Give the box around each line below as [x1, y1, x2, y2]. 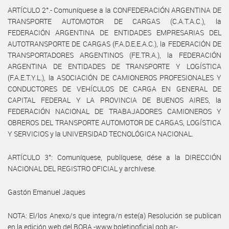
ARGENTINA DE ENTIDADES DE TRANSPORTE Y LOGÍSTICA [8, 61, 221, 71]
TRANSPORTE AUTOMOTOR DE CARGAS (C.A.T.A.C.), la [8, 16, 221, 26]
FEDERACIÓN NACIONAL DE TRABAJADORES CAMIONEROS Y [8, 106, 221, 116]
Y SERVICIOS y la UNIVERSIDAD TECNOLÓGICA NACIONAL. [8, 128, 193, 139]
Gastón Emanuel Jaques [8, 187, 85, 197]
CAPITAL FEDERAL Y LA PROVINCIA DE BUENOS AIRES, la [8, 95, 221, 105]
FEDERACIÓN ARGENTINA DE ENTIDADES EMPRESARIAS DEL [8, 27, 221, 37]
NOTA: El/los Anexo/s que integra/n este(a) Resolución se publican [8, 210, 221, 220]
